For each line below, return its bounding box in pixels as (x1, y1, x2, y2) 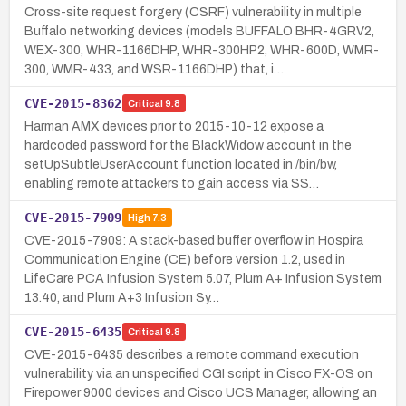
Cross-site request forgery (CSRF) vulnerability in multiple (24, 5, 362, 19)
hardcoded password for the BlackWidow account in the (24, 138, 352, 152)
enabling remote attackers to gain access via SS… (24, 176, 319, 190)
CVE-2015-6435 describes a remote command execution (24, 347, 359, 362)
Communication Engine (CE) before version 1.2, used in (24, 252, 345, 266)
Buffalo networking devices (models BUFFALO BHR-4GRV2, (24, 24, 374, 38)
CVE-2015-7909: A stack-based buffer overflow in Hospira (24, 233, 363, 247)
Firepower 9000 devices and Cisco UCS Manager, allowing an (24, 385, 377, 400)
